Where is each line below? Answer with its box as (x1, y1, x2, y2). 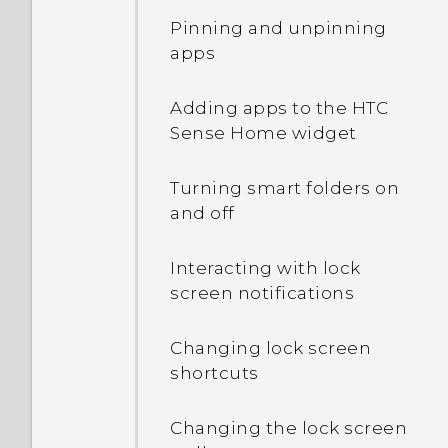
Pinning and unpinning (170, 18, 387, 38)
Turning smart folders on (170, 178, 399, 198)
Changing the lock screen (170, 418, 407, 438)
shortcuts (170, 363, 259, 383)
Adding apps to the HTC (170, 98, 388, 118)
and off (170, 203, 235, 223)
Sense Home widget (170, 123, 357, 143)
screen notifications (170, 283, 354, 303)
